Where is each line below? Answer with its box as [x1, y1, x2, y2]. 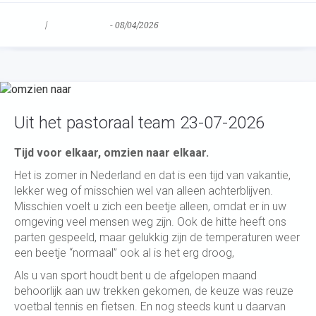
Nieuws [14, 20, 43, 30]
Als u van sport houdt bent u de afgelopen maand [14, 269, 257, 282]
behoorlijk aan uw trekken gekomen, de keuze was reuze [14, 284, 293, 298]
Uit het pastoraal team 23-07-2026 [14, 113, 265, 133]
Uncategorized [49, 20, 108, 30]
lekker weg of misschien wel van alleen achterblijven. [14, 184, 273, 197]
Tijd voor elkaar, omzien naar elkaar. [14, 146, 209, 159]
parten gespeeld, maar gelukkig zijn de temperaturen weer [14, 231, 300, 244]
